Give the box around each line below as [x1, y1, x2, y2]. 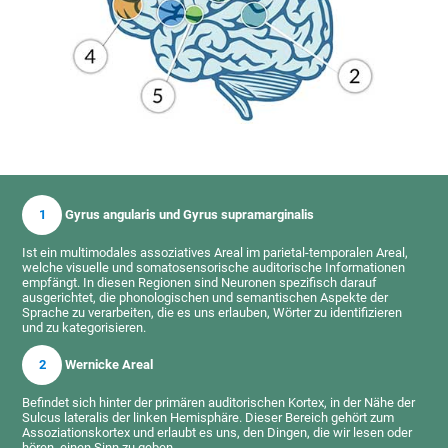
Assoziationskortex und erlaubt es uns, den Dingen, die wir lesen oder [22, 424, 413, 440]
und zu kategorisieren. [22, 319, 147, 335]
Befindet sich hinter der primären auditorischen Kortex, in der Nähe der [22, 394, 416, 410]
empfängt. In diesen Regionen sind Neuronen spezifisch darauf [22, 274, 378, 290]
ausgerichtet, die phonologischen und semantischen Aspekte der [22, 289, 389, 305]
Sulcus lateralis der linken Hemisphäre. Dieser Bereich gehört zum [22, 409, 395, 425]
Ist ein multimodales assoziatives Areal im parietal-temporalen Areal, [22, 244, 409, 260]
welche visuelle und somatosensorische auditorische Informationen [22, 259, 406, 275]
